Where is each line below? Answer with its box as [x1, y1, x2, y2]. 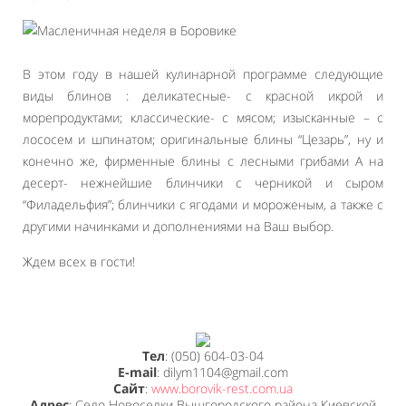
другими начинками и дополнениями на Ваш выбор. [23, 217, 333, 235]
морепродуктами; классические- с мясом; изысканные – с [23, 109, 383, 126]
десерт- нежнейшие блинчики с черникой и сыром [23, 174, 383, 191]
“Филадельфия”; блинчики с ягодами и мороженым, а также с [23, 196, 383, 213]
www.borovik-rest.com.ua [151, 380, 293, 398]
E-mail [118, 363, 157, 382]
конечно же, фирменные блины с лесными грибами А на [23, 152, 383, 169]
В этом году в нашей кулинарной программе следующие [23, 65, 383, 82]
